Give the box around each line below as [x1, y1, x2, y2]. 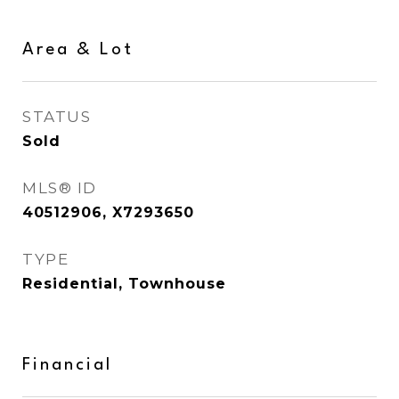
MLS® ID [22, 179, 97, 197]
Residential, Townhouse [22, 275, 226, 292]
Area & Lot [22, 41, 134, 59]
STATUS [22, 108, 91, 126]
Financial [22, 356, 112, 374]
